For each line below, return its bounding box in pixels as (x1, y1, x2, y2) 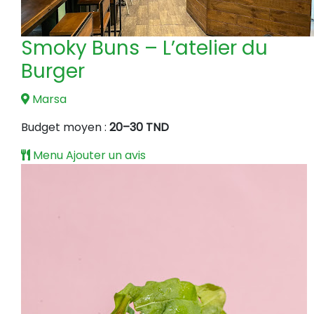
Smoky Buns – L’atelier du (21, 34, 268, 62)
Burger (21, 57, 85, 85)
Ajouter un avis (66, 146, 146, 163)
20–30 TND (109, 118, 169, 135)
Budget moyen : (21, 118, 109, 135)
